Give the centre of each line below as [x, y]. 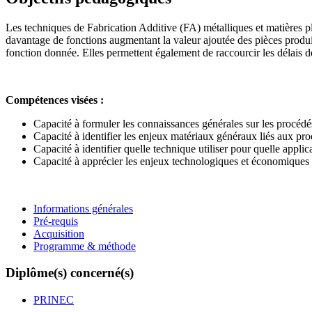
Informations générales [83, 208]
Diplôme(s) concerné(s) [70, 273]
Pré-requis [56, 221]
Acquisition [59, 233]
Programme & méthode [85, 246]
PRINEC [54, 299]
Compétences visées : [55, 100]
